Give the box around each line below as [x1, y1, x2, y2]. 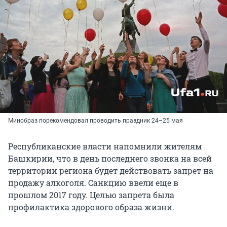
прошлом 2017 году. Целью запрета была [8, 190, 174, 201]
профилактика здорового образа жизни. [8, 202, 174, 213]
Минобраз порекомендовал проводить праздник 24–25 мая [8, 117, 183, 125]
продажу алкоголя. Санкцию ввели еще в [8, 177, 178, 188]
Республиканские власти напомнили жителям [8, 141, 202, 152]
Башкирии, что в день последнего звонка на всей [8, 153, 212, 164]
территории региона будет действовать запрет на [8, 165, 213, 176]
